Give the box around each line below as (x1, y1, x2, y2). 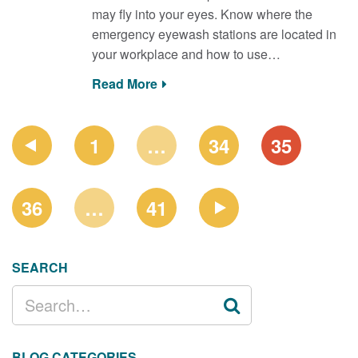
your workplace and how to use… (91, 44, 280, 63)
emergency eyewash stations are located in (91, 24, 336, 43)
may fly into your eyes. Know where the (91, 4, 312, 23)
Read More (91, 74, 157, 93)
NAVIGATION (11, 138, 90, 157)
